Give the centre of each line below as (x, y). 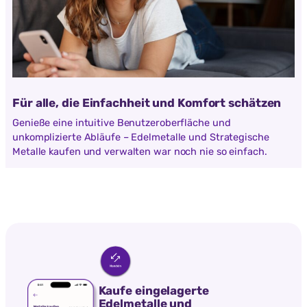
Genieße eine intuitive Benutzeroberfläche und (122, 122)
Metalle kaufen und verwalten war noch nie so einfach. (140, 151)
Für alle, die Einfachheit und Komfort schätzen (147, 103)
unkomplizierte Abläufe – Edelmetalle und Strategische (141, 137)
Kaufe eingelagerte (153, 291)
